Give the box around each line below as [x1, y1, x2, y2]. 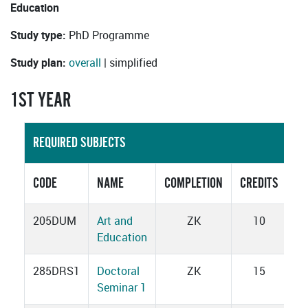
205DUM [33, 213, 76, 229]
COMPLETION [164, 175, 223, 192]
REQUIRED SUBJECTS [33, 135, 126, 151]
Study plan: [10, 55, 69, 71]
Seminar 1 [97, 280, 146, 296]
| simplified [101, 55, 157, 71]
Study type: [10, 27, 69, 43]
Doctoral [97, 263, 140, 279]
